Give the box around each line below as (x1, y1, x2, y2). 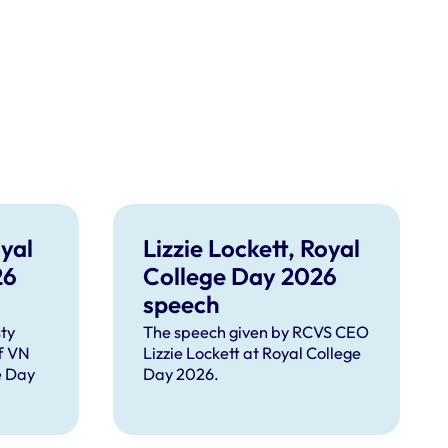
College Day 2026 (143, 260, 338, 291)
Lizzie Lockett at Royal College (143, 342, 362, 363)
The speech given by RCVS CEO (143, 321, 370, 342)
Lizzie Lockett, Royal (143, 232, 361, 263)
